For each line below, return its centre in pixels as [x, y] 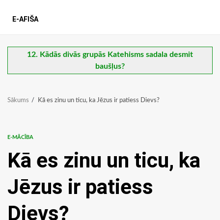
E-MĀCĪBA [20, 137]
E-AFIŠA [25, 19]
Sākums [18, 101]
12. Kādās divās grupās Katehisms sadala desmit [110, 55]
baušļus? [110, 67]
